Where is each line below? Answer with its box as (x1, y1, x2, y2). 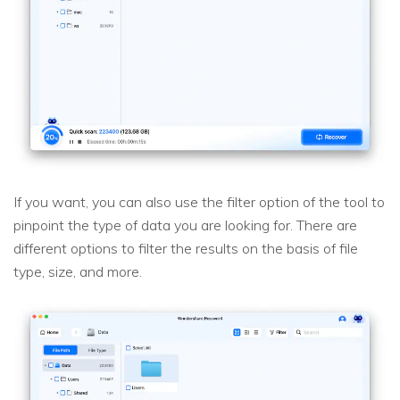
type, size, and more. (13, 262, 142, 280)
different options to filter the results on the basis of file (13, 238, 358, 257)
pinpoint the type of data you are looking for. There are (13, 215, 357, 234)
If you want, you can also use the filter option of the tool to (13, 192, 385, 211)
